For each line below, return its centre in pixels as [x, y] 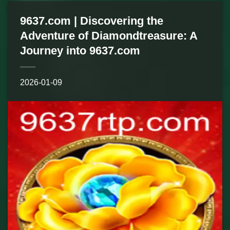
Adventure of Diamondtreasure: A [109, 36]
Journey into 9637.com [80, 51]
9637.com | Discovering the [92, 21]
